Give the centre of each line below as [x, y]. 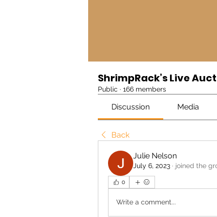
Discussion [131, 107]
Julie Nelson [155, 155]
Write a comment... [146, 202]
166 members [145, 89]
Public [108, 89]
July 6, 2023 [152, 165]
